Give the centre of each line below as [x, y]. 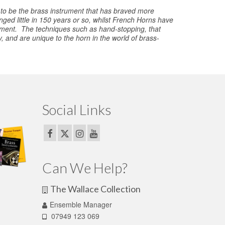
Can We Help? [85, 167]
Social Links [77, 110]
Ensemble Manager [81, 204]
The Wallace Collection [95, 189]
